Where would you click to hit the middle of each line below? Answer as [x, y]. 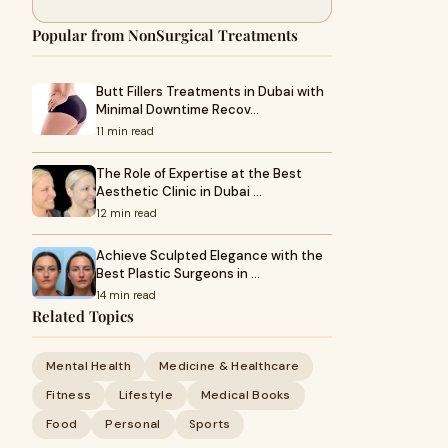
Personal [133, 424]
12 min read [126, 213]
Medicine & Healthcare [229, 366]
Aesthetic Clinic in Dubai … [179, 191]
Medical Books [245, 395]
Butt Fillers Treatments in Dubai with [210, 91]
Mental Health [88, 366]
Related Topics [83, 316]
